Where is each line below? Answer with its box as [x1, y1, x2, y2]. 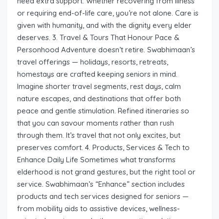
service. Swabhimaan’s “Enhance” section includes [17, 179, 185, 189]
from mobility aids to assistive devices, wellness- [17, 203, 180, 213]
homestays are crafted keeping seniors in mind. [17, 69, 177, 79]
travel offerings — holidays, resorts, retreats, [17, 57, 168, 66]
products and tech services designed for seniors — [17, 191, 189, 201]
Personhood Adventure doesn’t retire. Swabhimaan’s [17, 44, 195, 54]
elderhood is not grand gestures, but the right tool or [17, 167, 196, 176]
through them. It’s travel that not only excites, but [17, 130, 180, 140]
